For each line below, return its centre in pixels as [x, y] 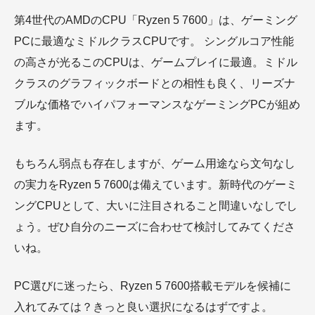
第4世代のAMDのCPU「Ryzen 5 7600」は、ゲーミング [156, 20]
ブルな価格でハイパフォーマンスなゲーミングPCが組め [157, 105]
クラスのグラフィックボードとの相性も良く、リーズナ [155, 84]
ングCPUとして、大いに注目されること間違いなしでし [156, 206]
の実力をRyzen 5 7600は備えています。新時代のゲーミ [156, 185]
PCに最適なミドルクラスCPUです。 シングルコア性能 [154, 41]
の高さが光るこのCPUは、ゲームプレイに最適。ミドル [156, 63]
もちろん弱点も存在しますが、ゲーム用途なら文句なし [155, 164]
